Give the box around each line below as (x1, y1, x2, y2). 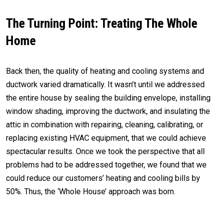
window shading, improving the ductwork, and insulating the (6, 107, 210, 116)
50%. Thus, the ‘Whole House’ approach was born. (6, 187, 175, 196)
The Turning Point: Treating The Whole (6, 16, 197, 31)
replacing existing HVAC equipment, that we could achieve (6, 133, 206, 143)
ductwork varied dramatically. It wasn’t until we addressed (6, 80, 205, 89)
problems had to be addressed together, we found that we (6, 160, 207, 169)
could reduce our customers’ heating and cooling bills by (6, 173, 200, 183)
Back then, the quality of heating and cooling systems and (6, 66, 204, 76)
